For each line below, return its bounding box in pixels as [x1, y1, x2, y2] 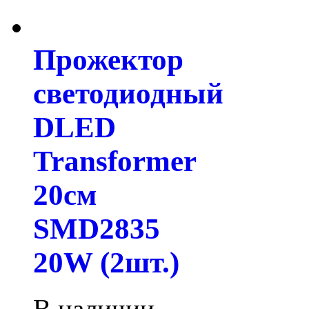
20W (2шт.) [33, 246, 179, 279]
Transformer [33, 145, 196, 178]
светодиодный [33, 77, 223, 110]
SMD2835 [33, 212, 160, 246]
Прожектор [33, 43, 183, 77]
